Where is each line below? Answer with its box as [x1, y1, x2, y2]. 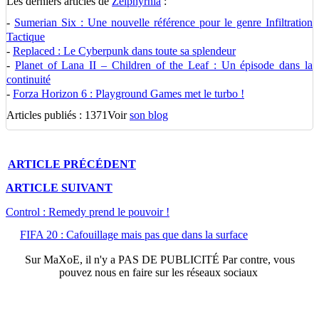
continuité [6, 73, 51, 85]
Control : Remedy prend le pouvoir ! [6, 205, 169, 218]
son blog [130, 109, 168, 121]
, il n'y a [79, 253, 118, 266]
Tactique [6, 31, 45, 43]
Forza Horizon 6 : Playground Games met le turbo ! [13, 88, 244, 100]
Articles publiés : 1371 [6, 109, 108, 121]
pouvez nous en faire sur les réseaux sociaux [59, 266, 258, 278]
